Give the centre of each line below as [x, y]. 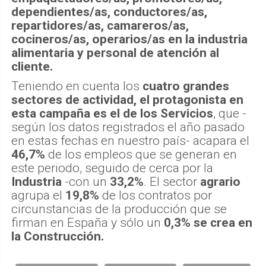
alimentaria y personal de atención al [115, 53]
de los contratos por [156, 196]
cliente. [32, 67]
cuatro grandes [186, 86]
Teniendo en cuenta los [77, 86]
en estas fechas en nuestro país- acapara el [130, 141]
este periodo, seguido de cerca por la [112, 168]
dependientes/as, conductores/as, [109, 12]
